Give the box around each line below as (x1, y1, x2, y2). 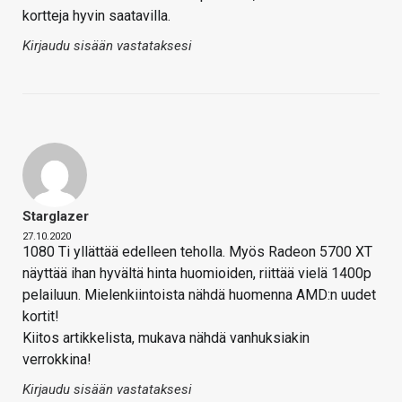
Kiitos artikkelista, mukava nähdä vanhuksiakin (22, 329, 310, 347)
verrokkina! (22, 351, 92, 369)
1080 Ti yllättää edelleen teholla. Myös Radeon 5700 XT (22, 243, 372, 261)
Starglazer (22, 208, 89, 225)
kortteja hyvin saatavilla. (22, 7, 170, 25)
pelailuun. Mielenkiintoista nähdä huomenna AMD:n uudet (22, 286, 376, 304)
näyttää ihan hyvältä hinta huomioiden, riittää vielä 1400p (22, 265, 371, 283)
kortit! (22, 308, 59, 326)
